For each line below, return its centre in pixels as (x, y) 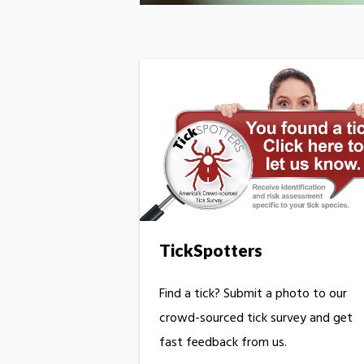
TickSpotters (211, 249)
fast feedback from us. (223, 343)
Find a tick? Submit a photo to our (253, 294)
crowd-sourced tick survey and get (256, 318)
